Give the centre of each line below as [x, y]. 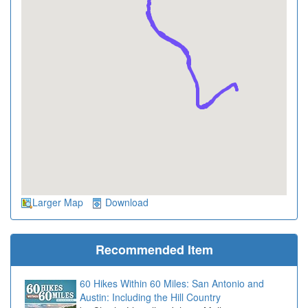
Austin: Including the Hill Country [150, 297]
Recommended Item [154, 250]
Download [127, 202]
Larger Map [58, 202]
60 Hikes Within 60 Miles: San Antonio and [172, 284]
